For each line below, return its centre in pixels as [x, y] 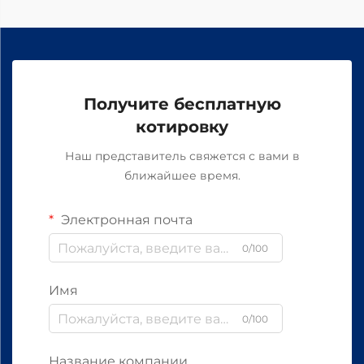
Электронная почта [125, 220]
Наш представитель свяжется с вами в [182, 156]
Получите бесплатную [182, 104]
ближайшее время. [182, 175]
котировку [182, 127]
